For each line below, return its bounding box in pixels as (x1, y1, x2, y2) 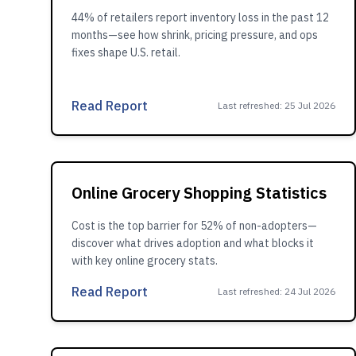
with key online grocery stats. (72, 253, 218, 268)
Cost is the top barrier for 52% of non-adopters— (72, 219, 317, 233)
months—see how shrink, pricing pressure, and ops (72, 28, 318, 42)
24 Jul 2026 (284, 285, 335, 297)
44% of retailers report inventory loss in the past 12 (72, 10, 329, 25)
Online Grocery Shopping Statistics (72, 182, 327, 203)
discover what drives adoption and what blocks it (72, 236, 314, 250)
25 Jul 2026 (284, 99, 335, 111)
